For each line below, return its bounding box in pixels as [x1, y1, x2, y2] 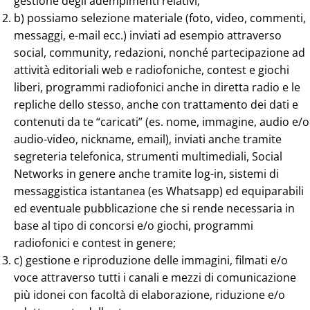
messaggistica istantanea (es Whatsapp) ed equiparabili [14, 183, 304, 199]
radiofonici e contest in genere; [14, 235, 176, 251]
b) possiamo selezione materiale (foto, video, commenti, [14, 10, 306, 26]
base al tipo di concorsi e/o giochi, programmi [14, 218, 253, 234]
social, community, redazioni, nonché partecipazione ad [14, 45, 305, 61]
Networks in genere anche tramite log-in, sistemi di [14, 166, 279, 182]
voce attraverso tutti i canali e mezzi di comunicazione [14, 270, 296, 286]
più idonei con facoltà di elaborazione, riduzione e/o [14, 287, 285, 303]
